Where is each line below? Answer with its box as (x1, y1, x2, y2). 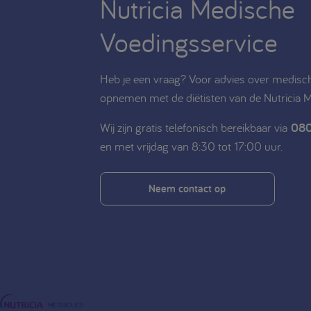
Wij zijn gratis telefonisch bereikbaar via (99, 119, 291, 135)
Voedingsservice (99, 23, 278, 60)
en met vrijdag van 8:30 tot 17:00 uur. (99, 137, 283, 154)
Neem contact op (149, 180, 226, 196)
